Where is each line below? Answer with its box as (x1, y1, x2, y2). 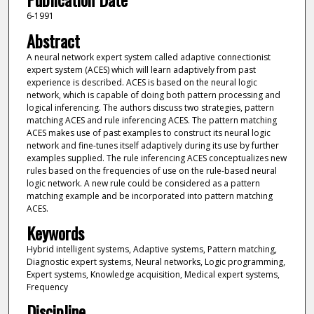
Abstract (26, 27, 80, 53)
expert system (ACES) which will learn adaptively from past (26, 63, 256, 76)
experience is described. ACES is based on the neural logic (26, 76, 257, 88)
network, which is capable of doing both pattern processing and (26, 88, 280, 101)
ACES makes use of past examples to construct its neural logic (26, 126, 271, 139)
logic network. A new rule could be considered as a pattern (26, 177, 260, 189)
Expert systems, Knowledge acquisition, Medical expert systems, (26, 268, 280, 280)
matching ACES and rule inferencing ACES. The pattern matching (26, 114, 277, 126)
